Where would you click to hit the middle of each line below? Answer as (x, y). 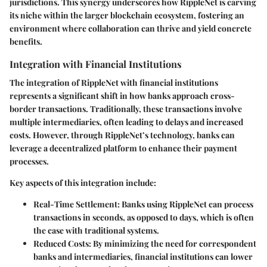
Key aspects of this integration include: (83, 182)
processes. (29, 161)
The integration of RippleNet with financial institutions (114, 82)
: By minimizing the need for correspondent (173, 243)
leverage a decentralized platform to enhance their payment (123, 148)
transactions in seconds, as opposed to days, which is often (144, 217)
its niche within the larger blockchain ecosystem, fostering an (127, 15)
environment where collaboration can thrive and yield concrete (131, 28)
